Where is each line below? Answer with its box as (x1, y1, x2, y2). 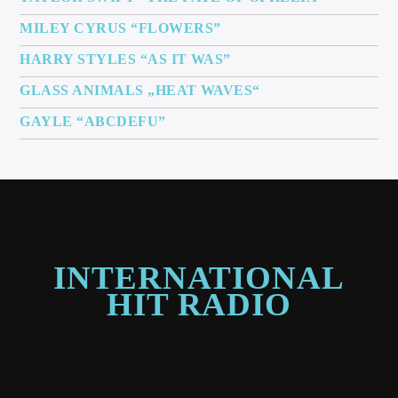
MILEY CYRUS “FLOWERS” (20, 20, 221, 36)
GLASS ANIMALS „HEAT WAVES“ (20, 83, 260, 99)
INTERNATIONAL (53, 259, 345, 297)
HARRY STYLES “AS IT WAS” (20, 52, 231, 68)
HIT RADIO (107, 286, 291, 323)
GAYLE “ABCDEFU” (20, 114, 166, 130)
